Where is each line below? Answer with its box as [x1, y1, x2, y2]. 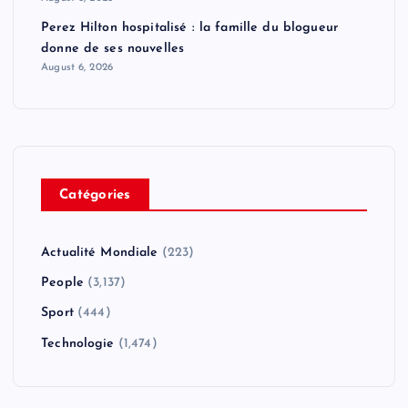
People [41, 276, 84, 291]
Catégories [59, 188, 131, 202]
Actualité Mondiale [41, 245, 158, 260]
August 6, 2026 [41, 61, 114, 73]
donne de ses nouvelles [41, 41, 185, 56]
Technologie [41, 337, 115, 352]
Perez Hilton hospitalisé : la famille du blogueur [41, 20, 338, 35]
